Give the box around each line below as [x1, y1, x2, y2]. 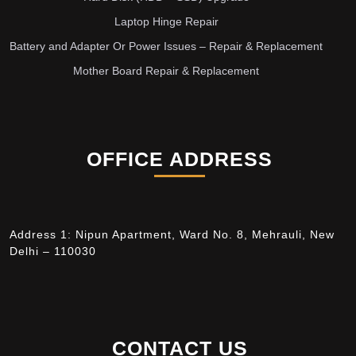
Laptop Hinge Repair [114, 15, 219, 29]
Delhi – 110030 [10, 245, 96, 258]
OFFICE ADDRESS [87, 148, 273, 171]
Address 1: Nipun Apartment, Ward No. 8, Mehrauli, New [10, 228, 335, 242]
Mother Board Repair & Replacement [73, 64, 259, 78]
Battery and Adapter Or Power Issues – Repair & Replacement [10, 40, 323, 53]
